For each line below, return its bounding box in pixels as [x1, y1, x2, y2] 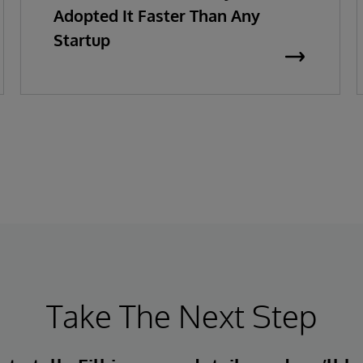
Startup [53, 29, 110, 50]
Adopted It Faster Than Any [53, 5, 260, 26]
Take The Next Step [46, 296, 317, 335]
